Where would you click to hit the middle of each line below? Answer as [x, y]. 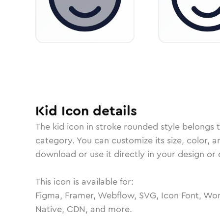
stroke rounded [127, 127]
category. [56, 140]
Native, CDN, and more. [84, 209]
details [113, 111]
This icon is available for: [84, 182]
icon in [80, 127]
